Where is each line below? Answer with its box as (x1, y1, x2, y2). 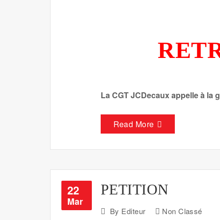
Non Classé (162, 206, 202, 217)
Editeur (121, 206, 146, 217)
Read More (113, 118, 154, 130)
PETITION (101, 181, 169, 198)
